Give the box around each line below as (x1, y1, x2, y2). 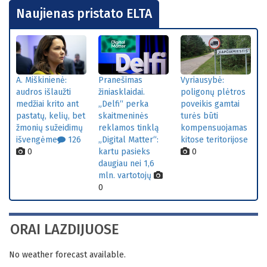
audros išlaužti (16, 87, 71, 98)
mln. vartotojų (98, 170, 151, 181)
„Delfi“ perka (98, 99, 148, 110)
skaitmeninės (98, 111, 148, 122)
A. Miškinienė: (16, 75, 67, 86)
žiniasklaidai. (98, 87, 145, 98)
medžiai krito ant (16, 99, 79, 110)
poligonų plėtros (181, 87, 246, 98)
